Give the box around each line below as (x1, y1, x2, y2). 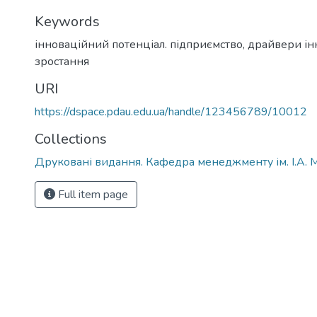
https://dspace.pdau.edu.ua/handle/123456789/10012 (35, 104, 307, 120)
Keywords (35, 12, 100, 31)
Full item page (55, 187, 128, 202)
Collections (35, 129, 107, 149)
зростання (35, 54, 89, 69)
